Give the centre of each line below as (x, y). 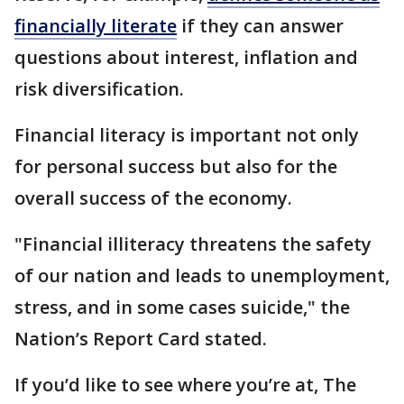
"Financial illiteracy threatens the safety (193, 244)
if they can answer (260, 26)
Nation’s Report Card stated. (143, 339)
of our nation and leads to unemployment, (202, 276)
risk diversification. (101, 89)
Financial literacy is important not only (187, 135)
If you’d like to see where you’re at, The (185, 385)
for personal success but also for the (176, 167)
